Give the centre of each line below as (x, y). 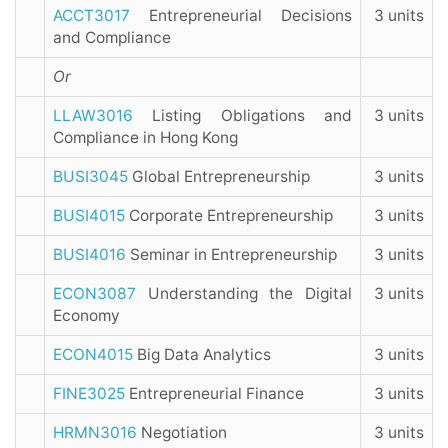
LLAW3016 (93, 116)
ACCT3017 (91, 16)
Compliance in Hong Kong (145, 138)
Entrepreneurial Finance (214, 394)
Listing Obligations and (242, 116)
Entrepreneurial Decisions (241, 16)
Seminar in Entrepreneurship (231, 255)
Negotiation (182, 433)
